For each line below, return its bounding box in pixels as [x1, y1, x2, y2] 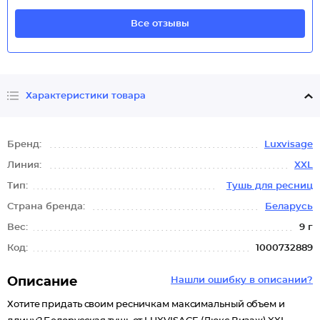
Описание [7, 276, 78, 289]
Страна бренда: [7, 202, 88, 211]
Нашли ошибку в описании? [171, 276, 313, 285]
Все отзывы [131, 19, 189, 29]
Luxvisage [264, 140, 313, 149]
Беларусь [265, 202, 313, 211]
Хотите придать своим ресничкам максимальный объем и [7, 300, 285, 309]
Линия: [7, 161, 44, 170]
